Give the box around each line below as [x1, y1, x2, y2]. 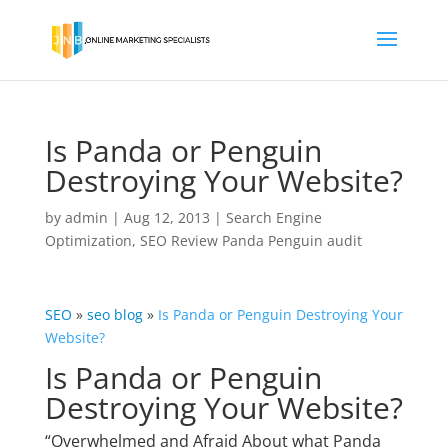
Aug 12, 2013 [123, 208, 210, 227]
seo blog [86, 305, 143, 324]
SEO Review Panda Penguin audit [139, 231, 362, 250]
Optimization [44, 231, 132, 250]
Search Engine [225, 208, 322, 227]
